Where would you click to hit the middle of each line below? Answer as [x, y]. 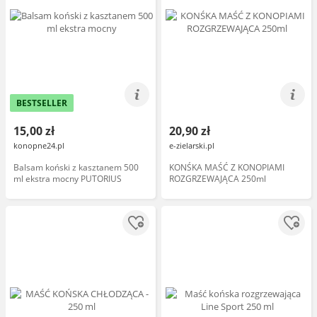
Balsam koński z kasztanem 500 [76, 167]
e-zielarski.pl [192, 145]
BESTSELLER [42, 103]
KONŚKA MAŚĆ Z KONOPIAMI [227, 167]
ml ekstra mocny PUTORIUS [68, 179]
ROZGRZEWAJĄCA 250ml [218, 179]
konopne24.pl [39, 145]
